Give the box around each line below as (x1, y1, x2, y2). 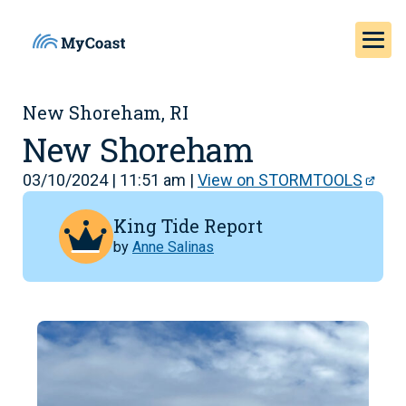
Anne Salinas (132, 237, 214, 256)
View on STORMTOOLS (198, 170, 362, 189)
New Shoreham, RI (23, 101, 188, 124)
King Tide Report (113, 213, 263, 237)
